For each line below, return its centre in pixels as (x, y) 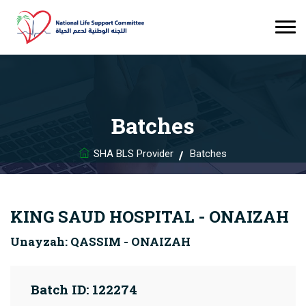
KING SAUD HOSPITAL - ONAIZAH (150, 217)
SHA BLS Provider (134, 154)
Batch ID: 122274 (84, 289)
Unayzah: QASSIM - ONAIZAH (100, 241)
